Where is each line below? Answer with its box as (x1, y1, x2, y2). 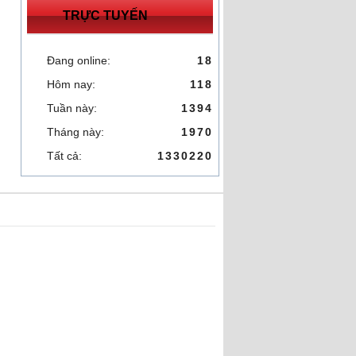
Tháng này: (47, 126, 104, 138)
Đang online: (47, 54, 110, 67)
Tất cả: (47, 149, 82, 162)
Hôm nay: (47, 78, 95, 91)
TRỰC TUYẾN (63, 9, 148, 22)
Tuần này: (47, 102, 97, 114)
